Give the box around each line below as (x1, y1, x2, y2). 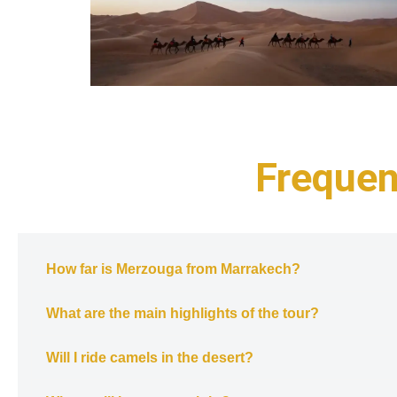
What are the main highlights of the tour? (46, 306, 319, 322)
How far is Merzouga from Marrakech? (46, 261, 300, 277)
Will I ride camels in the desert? (46, 350, 253, 366)
